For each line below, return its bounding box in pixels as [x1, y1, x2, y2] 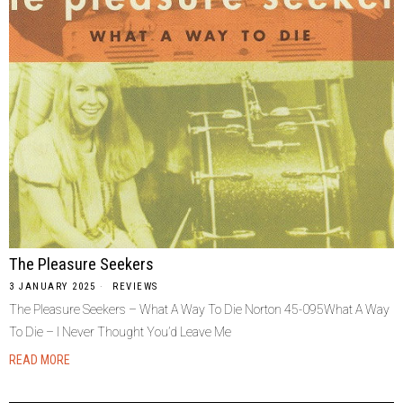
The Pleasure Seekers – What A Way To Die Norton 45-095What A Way [9, 301, 390, 317]
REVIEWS [112, 280, 158, 292]
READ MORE [9, 352, 70, 367]
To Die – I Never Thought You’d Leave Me [9, 324, 231, 339]
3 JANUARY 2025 [9, 280, 95, 292]
